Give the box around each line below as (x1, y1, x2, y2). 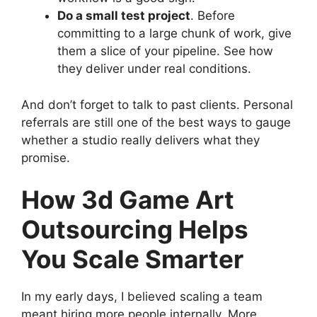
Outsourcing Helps (21, 214, 248, 245)
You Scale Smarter (21, 244, 243, 275)
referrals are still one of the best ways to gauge (21, 115, 291, 129)
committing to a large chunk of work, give (57, 26, 292, 41)
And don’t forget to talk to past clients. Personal (21, 97, 293, 112)
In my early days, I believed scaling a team (21, 289, 263, 304)
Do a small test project (57, 8, 190, 23)
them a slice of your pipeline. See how (57, 44, 273, 59)
